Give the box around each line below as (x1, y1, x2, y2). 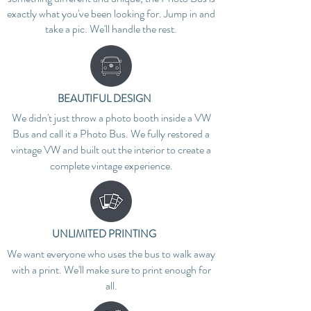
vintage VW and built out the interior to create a (11, 142, 211, 158)
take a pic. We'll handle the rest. (45, 21, 177, 37)
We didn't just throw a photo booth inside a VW (11, 110, 211, 126)
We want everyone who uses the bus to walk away (7, 246, 215, 262)
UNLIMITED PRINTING (52, 226, 156, 242)
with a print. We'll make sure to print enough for (11, 262, 211, 278)
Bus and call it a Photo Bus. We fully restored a (12, 126, 210, 142)
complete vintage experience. (49, 158, 173, 174)
